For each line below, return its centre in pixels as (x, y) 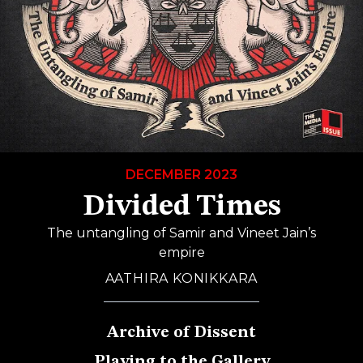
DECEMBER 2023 (181, 175)
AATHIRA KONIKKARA (181, 279)
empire (181, 253)
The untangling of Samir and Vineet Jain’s (181, 233)
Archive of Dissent (181, 333)
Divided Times (181, 208)
